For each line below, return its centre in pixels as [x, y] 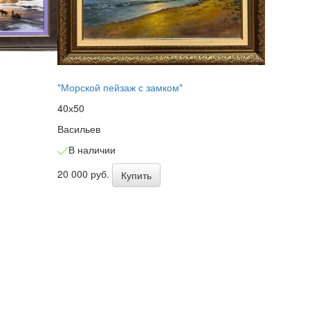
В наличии [92, 149]
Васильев [79, 128]
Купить [137, 175]
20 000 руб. [85, 173]
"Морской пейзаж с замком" [120, 87]
